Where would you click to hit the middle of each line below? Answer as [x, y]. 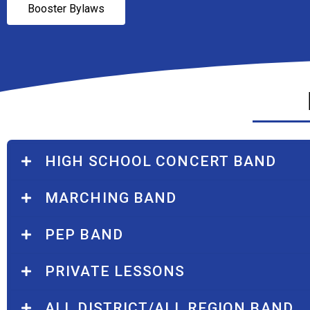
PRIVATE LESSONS [115, 271]
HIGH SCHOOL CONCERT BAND [161, 161]
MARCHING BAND [111, 198]
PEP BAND [84, 234]
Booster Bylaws [66, 8]
